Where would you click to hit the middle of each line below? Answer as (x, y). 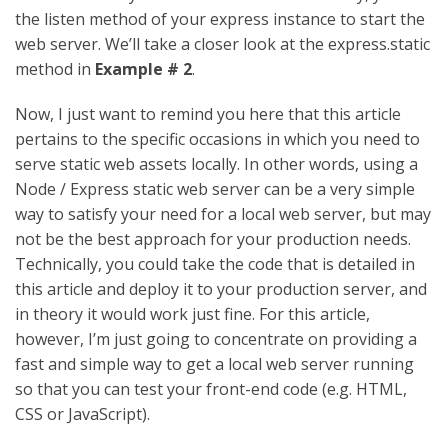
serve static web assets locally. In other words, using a (216, 163)
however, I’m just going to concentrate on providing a (216, 338)
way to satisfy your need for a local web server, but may (223, 213)
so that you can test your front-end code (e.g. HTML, (211, 388)
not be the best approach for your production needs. (213, 238)
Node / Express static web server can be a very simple (215, 188)
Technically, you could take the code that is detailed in (215, 263)
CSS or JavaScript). (82, 413)
